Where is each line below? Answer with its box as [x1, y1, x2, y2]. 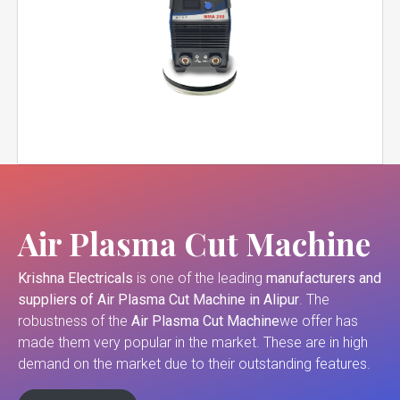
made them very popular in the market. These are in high [18, 334, 368, 352]
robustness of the [18, 312, 131, 330]
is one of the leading [133, 270, 266, 287]
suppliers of [18, 291, 94, 309]
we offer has [279, 312, 358, 330]
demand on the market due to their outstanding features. [18, 355, 371, 373]
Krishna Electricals [18, 270, 133, 287]
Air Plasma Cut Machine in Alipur [97, 291, 299, 309]
